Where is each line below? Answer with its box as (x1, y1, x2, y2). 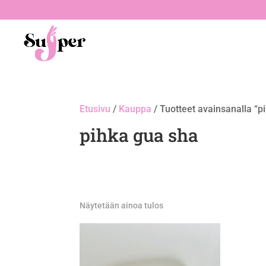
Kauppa (119, 103, 152, 115)
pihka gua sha (80, 123, 199, 147)
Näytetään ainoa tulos (80, 201, 164, 210)
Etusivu (80, 103, 111, 115)
